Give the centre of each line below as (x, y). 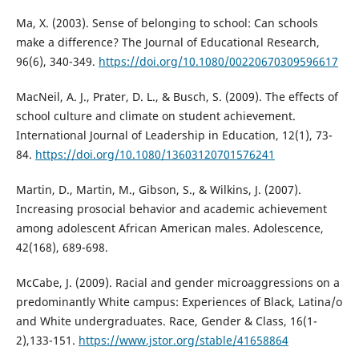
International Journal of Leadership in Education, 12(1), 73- (174, 135)
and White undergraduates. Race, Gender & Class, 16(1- (166, 321)
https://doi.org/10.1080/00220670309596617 (218, 61)
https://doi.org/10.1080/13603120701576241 (155, 154)
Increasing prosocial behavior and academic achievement (171, 208)
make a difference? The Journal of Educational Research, (167, 42)
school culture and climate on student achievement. (155, 115)
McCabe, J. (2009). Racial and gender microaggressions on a (177, 282)
